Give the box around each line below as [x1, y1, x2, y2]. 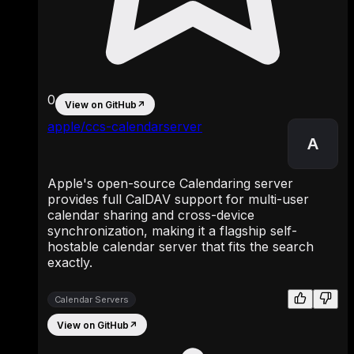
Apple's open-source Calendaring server [47, 175, 293, 192]
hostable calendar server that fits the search [47, 239, 314, 255]
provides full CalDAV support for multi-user [47, 191, 309, 208]
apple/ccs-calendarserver [47, 119, 202, 135]
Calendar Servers [55, 293, 129, 305]
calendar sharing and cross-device [47, 207, 254, 224]
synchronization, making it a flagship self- [47, 223, 297, 239]
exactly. [47, 254, 92, 271]
